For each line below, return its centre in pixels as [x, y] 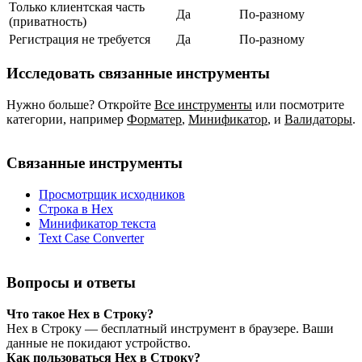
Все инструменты [203, 104]
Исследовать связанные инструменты [138, 73]
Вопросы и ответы [71, 282]
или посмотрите [300, 104]
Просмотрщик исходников [112, 195]
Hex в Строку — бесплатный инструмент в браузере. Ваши [170, 328]
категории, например [65, 119]
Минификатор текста [97, 224]
